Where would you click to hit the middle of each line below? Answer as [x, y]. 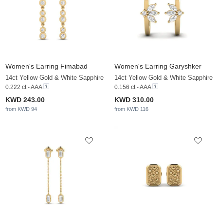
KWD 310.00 [134, 100]
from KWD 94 [21, 109]
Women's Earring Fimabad [46, 66]
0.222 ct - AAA [24, 87]
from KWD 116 [131, 109]
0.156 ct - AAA [133, 87]
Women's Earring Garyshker [158, 66]
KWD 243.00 [25, 100]
